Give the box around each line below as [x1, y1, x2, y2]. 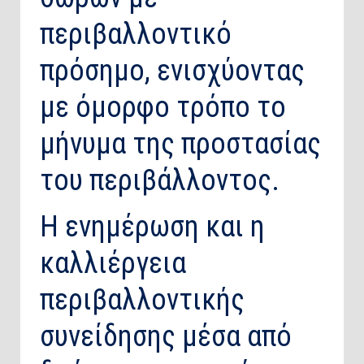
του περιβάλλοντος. [40, 163, 279, 198]
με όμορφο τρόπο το [40, 90, 286, 125]
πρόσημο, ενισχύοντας [40, 54, 305, 89]
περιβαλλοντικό [40, 17, 232, 52]
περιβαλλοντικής [40, 283, 245, 318]
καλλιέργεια [40, 246, 186, 281]
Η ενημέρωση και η [40, 210, 265, 245]
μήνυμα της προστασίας [40, 127, 321, 162]
